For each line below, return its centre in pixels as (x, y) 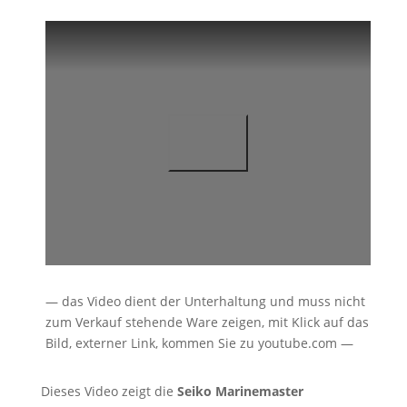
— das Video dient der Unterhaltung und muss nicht (205, 301)
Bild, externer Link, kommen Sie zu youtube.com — (199, 342)
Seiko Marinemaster (240, 391)
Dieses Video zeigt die (109, 391)
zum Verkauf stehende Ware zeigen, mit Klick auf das (207, 322)
